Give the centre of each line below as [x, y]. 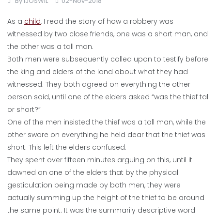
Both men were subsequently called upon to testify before [108, 59]
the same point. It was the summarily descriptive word [101, 210]
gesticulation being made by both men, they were [94, 185]
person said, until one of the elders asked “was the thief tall [108, 97]
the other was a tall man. [50, 46]
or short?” [24, 109]
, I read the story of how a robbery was [107, 21]
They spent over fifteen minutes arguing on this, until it [100, 160]
